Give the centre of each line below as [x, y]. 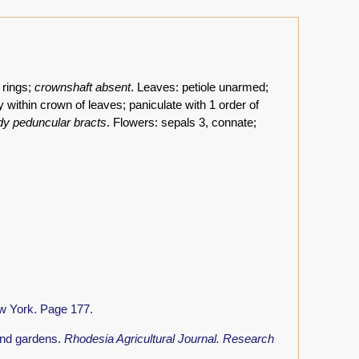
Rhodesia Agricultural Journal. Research [169, 339]
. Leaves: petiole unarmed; [200, 87]
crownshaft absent [83, 87]
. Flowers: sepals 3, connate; [182, 123]
